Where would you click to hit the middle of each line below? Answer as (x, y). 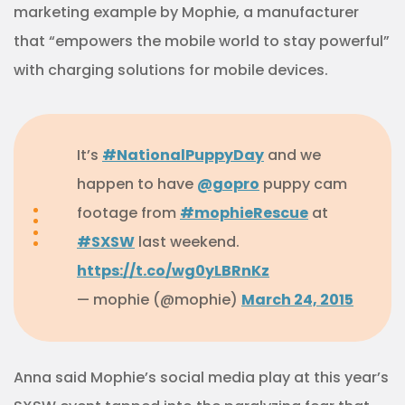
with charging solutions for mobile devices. (171, 70)
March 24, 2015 (297, 299)
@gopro (228, 184)
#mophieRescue (244, 212)
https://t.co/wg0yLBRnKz (173, 270)
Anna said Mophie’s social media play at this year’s (201, 377)
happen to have (137, 184)
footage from (128, 212)
